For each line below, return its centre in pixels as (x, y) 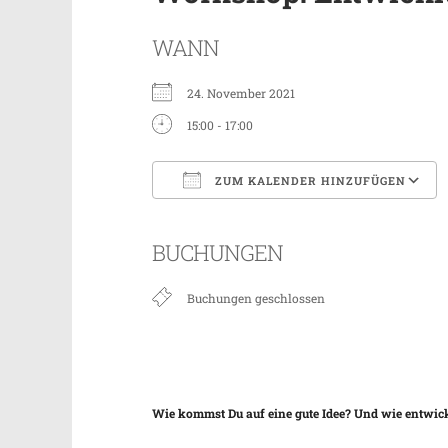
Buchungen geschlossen (256, 298)
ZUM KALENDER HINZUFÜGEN (309, 181)
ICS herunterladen (239, 218)
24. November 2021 (247, 93)
